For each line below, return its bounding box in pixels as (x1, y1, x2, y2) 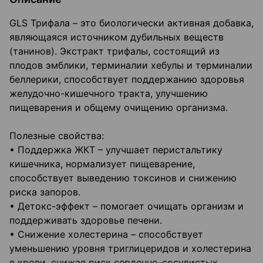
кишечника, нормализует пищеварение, (9, 158, 195, 170)
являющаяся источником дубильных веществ (9, 31, 224, 43)
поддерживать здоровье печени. (9, 214, 162, 227)
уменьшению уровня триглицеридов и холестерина (9, 242, 251, 255)
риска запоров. (9, 186, 80, 198)
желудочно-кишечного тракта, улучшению (9, 87, 208, 100)
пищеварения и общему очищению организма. (9, 102, 228, 114)
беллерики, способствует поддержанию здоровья (9, 73, 244, 86)
